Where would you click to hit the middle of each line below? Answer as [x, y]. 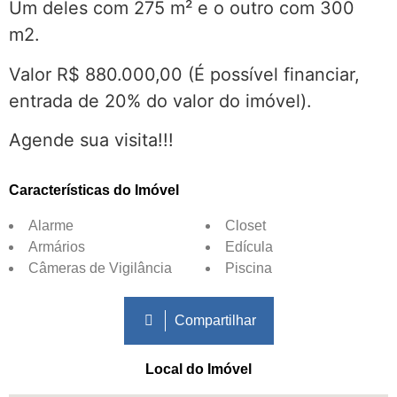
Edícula [249, 247]
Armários [57, 247]
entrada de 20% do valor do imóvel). [160, 101]
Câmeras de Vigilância [100, 269]
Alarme [51, 226]
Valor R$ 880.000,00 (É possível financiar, [184, 74]
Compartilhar [215, 321]
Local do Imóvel [198, 370]
